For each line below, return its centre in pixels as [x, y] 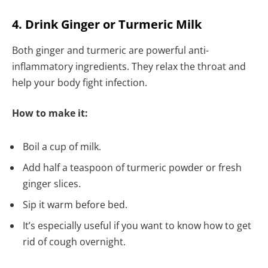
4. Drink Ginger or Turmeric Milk [107, 24]
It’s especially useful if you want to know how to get [137, 225]
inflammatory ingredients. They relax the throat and [129, 66]
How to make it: [50, 113]
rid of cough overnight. [74, 241]
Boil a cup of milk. [62, 147]
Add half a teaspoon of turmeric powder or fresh [132, 168]
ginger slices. [52, 184]
